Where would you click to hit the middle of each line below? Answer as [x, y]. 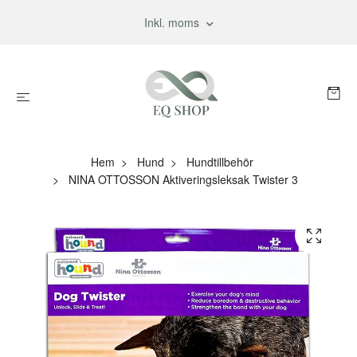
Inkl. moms [173, 22]
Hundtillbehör [220, 162]
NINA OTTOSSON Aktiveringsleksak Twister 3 [182, 179]
